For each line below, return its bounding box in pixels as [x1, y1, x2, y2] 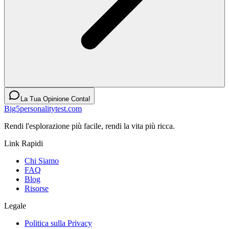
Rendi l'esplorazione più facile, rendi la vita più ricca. [4, 121, 175, 130]
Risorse [25, 184, 49, 193]
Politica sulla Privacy [25, 218, 92, 227]
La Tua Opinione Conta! [20, 95, 90, 103]
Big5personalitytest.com [4, 104, 82, 113]
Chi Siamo [25, 156, 59, 165]
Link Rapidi [4, 139, 43, 148]
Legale [4, 201, 26, 210]
